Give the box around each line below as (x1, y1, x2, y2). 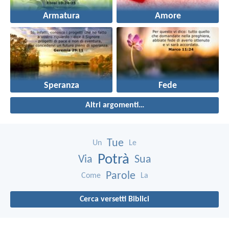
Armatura (43, 11, 80, 20)
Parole (105, 170, 135, 182)
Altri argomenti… (85, 101, 144, 109)
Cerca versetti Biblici (80, 195, 149, 203)
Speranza (43, 81, 79, 90)
